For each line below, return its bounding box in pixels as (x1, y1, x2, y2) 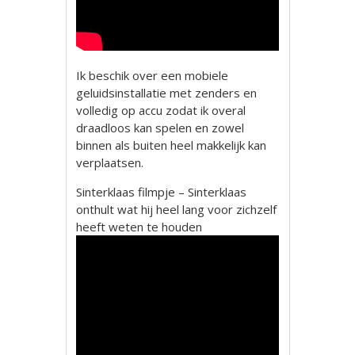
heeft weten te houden (76, 218, 203, 235)
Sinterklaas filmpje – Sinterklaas (76, 183, 247, 200)
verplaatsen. (76, 154, 144, 170)
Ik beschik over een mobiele (76, 67, 229, 83)
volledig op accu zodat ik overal (76, 101, 246, 118)
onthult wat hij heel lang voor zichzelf (76, 200, 277, 217)
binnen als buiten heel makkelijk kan (76, 136, 267, 153)
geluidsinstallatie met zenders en (76, 84, 258, 101)
